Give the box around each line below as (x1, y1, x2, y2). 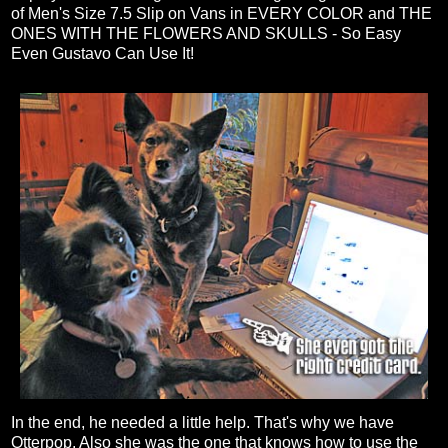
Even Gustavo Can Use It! (11, 45, 194, 63)
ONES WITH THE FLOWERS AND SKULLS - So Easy (11, 25, 401, 43)
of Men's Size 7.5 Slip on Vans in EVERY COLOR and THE (11, 5, 432, 23)
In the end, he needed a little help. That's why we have (11, 414, 394, 432)
